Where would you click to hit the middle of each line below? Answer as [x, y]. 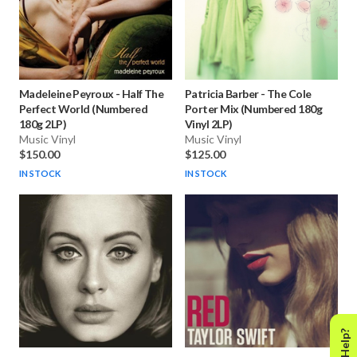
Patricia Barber [222, 94]
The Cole [289, 94]
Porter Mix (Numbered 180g [254, 109]
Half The [143, 94]
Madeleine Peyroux [67, 94]
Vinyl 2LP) [209, 124]
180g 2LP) [43, 124]
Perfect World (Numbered [84, 109]
